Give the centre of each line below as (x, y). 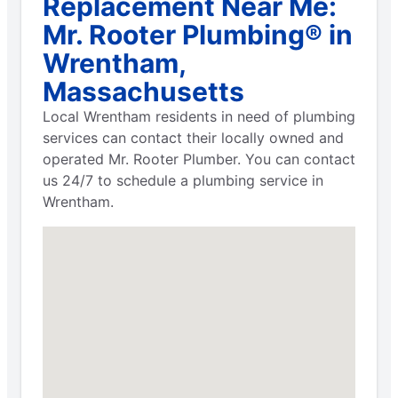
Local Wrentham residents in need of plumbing (199, 116)
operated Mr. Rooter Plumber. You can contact (199, 159)
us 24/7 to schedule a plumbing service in (183, 180)
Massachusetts (143, 91)
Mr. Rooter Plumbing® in (198, 34)
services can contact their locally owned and (193, 137)
